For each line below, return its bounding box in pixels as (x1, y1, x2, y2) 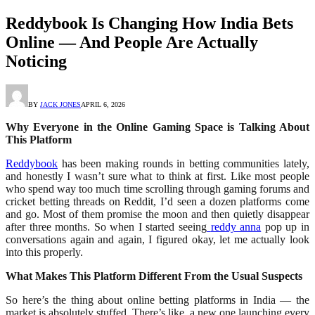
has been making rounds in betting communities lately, (58, 157, 309, 170)
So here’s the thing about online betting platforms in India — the (6, 294, 309, 307)
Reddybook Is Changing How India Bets (6, 13, 293, 32)
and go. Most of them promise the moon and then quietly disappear (6, 208, 309, 221)
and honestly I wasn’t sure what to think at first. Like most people (6, 170, 309, 183)
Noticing (6, 51, 67, 70)
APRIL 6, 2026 (81, 101, 125, 109)
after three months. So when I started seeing (6, 221, 207, 233)
